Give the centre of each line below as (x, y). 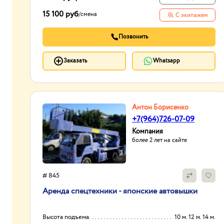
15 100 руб (60, 14)
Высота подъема (66, 217)
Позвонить (133, 37)
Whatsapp (166, 61)
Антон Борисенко (160, 107)
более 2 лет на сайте (159, 140)
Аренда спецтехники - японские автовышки (120, 191)
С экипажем (191, 15)
